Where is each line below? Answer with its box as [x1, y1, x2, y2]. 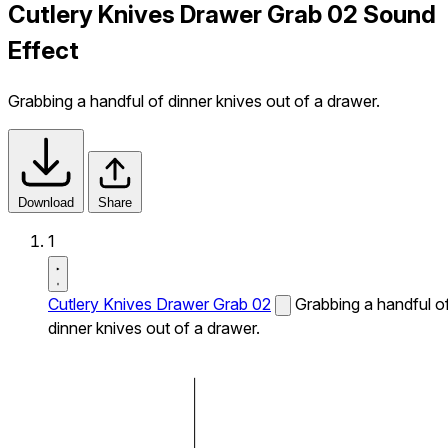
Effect [8, 35, 79, 65]
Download [18, 194, 74, 210]
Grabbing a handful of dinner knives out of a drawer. [8, 90, 380, 111]
